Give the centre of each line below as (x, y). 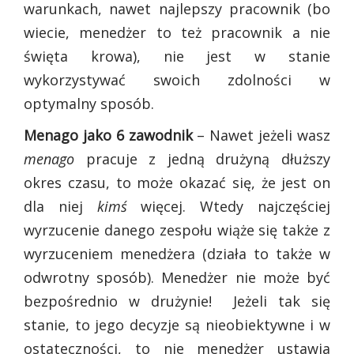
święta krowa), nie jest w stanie (177, 56)
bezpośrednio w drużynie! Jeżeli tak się (177, 301)
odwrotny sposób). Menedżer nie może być (177, 277)
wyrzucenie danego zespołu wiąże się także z (177, 230)
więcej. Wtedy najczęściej (229, 206)
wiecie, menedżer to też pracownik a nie (177, 32)
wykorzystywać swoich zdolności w (177, 79)
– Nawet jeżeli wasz (262, 135)
